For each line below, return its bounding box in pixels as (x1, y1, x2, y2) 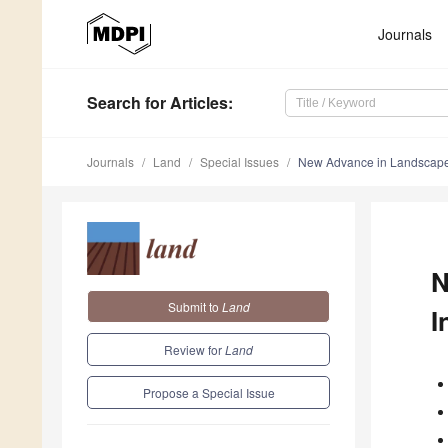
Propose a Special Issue (142, 383, 275, 401)
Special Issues (200, 153, 279, 171)
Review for (164, 340, 225, 358)
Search (87, 91, 141, 115)
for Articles (141, 91, 228, 115)
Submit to (167, 297, 222, 315)
